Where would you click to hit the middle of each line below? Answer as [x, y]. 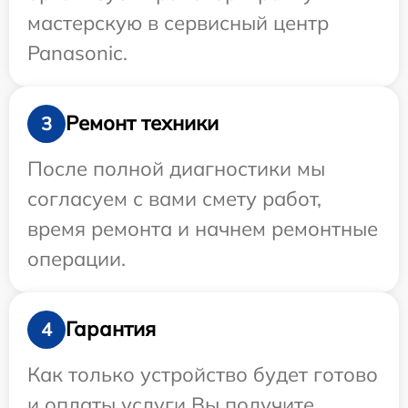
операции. [76, 258]
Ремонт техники [142, 123]
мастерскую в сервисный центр [178, 22]
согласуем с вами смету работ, [174, 198]
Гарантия [111, 329]
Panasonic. [77, 52]
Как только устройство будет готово [203, 374]
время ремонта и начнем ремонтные [203, 228]
